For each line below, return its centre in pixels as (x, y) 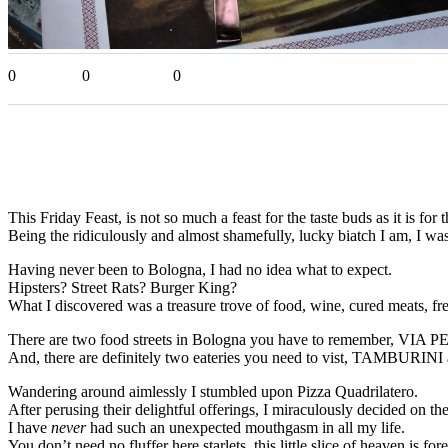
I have (29, 427)
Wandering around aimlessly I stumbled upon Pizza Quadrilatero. (213, 391)
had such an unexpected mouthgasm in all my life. (245, 427)
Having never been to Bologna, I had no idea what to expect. (200, 269)
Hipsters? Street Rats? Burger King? (122, 287)
